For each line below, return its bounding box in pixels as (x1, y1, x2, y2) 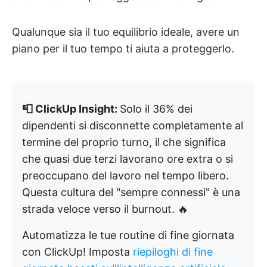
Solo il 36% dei (120, 103, 193, 116)
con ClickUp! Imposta (22, 246, 133, 259)
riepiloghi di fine (133, 246, 213, 259)
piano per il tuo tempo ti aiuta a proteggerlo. (12, 42, 234, 55)
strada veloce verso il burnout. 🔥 (22, 203, 188, 216)
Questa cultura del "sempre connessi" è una (22, 186, 240, 199)
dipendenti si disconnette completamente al (22, 119, 243, 132)
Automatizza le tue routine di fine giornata (22, 229, 234, 242)
